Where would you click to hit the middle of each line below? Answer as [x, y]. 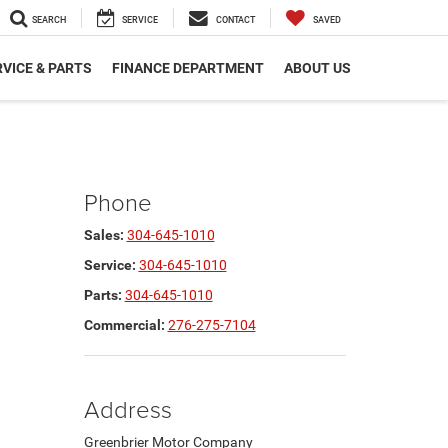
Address [127, 408]
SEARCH [49, 20]
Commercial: [124, 325]
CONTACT [235, 20]
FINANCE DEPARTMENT [188, 68]
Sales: [103, 235]
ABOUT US [317, 68]
